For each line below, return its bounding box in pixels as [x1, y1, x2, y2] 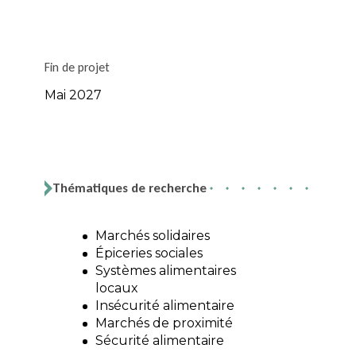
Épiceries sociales [95, 246, 203, 261]
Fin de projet [44, 60, 110, 75]
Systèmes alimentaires [95, 263, 236, 279]
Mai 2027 [44, 87, 102, 103]
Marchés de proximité [95, 315, 233, 331]
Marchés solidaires [95, 228, 210, 244]
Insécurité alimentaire [95, 298, 234, 314]
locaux [95, 281, 138, 296]
